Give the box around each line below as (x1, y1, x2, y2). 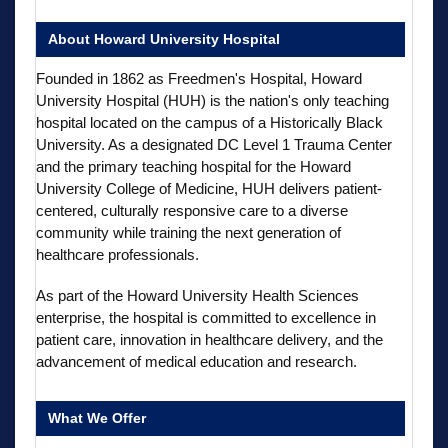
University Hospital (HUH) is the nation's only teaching (36, 91, 389, 109)
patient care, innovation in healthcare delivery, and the (36, 330, 383, 348)
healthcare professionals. (36, 245, 199, 263)
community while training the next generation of (36, 223, 341, 241)
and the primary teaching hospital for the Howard (36, 157, 351, 175)
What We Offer (48, 409, 146, 426)
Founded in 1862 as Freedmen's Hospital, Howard (36, 69, 362, 87)
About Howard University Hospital (48, 30, 280, 47)
